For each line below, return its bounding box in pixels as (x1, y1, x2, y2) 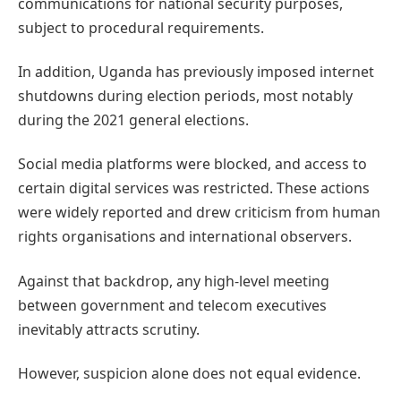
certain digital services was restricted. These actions (18, 178, 370, 199)
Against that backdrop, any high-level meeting (18, 270, 329, 291)
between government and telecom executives (18, 294, 327, 315)
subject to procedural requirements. (18, 17, 264, 38)
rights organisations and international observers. (18, 226, 352, 247)
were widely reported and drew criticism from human (18, 202, 380, 223)
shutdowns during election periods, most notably (18, 86, 353, 107)
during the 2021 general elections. (18, 110, 249, 131)
